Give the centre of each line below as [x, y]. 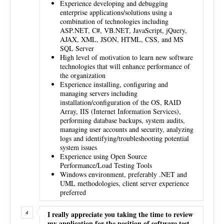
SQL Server [77, 48]
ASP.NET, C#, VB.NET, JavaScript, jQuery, [123, 30]
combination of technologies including [114, 21]
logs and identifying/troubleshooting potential [124, 138]
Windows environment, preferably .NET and [123, 174]
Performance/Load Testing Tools [106, 165]
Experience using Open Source [103, 156]
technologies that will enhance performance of [125, 66]
